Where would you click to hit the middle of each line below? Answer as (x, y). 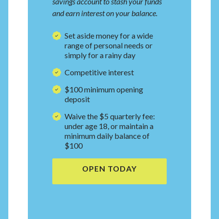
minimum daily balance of (107, 136)
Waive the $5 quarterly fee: (110, 116)
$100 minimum (91, 89)
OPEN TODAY (109, 169)
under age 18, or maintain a (109, 126)
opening (130, 89)
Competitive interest (99, 72)
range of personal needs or (109, 45)
